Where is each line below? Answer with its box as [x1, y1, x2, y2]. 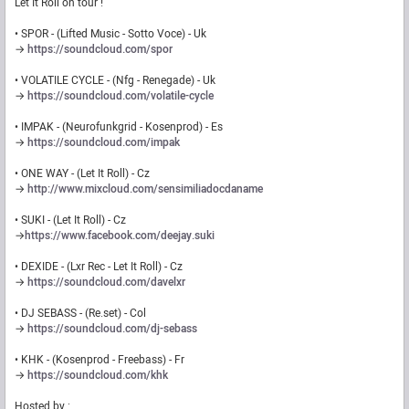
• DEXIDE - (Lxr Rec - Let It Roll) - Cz [15, 258, 183, 276]
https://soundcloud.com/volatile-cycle [27, 88, 214, 105]
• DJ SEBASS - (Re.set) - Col [15, 305, 146, 322]
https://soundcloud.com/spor [27, 41, 173, 58]
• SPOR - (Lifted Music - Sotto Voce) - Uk [15, 26, 206, 43]
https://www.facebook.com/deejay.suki [25, 227, 215, 245]
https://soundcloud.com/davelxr [27, 274, 185, 291]
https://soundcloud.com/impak [27, 134, 180, 152]
